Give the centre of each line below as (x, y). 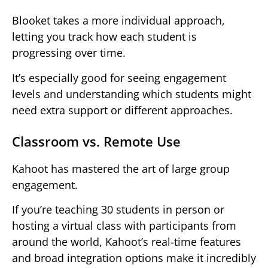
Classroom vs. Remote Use (96, 141)
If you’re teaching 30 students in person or (118, 210)
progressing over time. (69, 53)
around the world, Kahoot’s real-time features (127, 242)
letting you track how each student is (104, 37)
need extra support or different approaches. (122, 110)
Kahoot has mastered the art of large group (121, 168)
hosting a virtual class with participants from (124, 226)
